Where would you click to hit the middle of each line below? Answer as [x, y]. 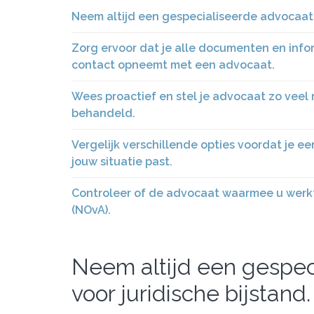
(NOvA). [91, 210]
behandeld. [103, 113]
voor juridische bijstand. [191, 293]
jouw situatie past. [122, 162]
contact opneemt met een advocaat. [173, 65]
